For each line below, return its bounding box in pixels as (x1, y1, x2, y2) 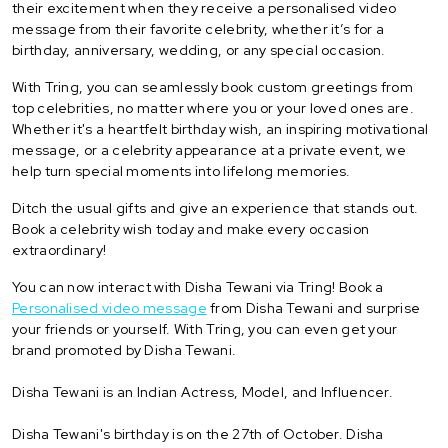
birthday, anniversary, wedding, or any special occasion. (12, 40, 386, 59)
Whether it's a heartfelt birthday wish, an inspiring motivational (12, 119, 429, 138)
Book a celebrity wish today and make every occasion (12, 219, 370, 238)
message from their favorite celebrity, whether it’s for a (12, 19, 385, 38)
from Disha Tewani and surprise (206, 298, 421, 317)
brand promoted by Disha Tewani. (12, 340, 237, 359)
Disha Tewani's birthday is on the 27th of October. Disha (12, 424, 384, 443)
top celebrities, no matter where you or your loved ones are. (12, 98, 414, 117)
